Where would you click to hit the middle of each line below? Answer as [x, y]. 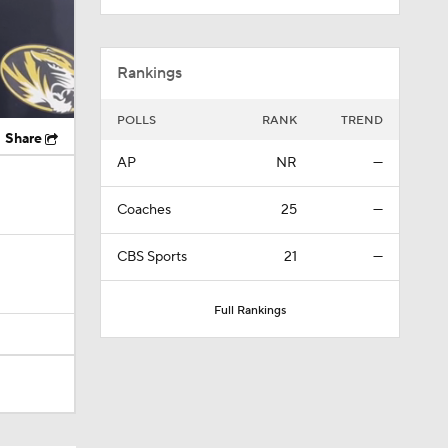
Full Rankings [249, 310]
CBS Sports [151, 257]
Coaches [143, 210]
